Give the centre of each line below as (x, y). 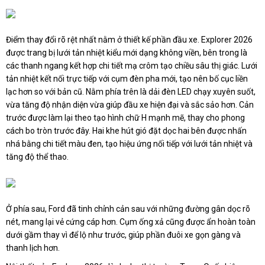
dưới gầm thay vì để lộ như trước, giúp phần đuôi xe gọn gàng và (123, 235)
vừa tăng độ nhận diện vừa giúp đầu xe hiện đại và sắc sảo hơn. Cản (130, 105)
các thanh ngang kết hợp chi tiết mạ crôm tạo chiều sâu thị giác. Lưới (132, 66)
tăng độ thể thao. (37, 157)
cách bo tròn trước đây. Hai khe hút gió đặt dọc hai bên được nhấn (126, 131)
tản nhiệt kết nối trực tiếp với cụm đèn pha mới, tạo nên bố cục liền (127, 79)
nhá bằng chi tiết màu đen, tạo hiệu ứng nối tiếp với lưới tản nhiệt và (129, 144)
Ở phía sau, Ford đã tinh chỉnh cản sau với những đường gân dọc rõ (128, 209)
